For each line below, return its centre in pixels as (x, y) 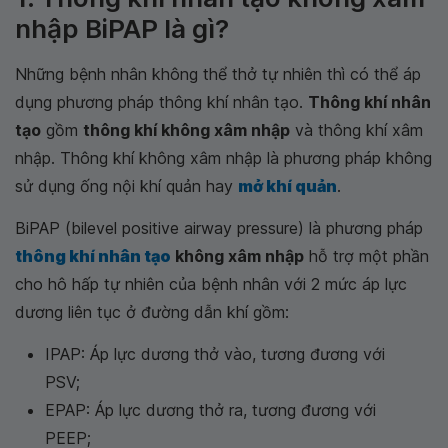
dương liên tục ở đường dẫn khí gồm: (152, 312)
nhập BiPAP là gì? (122, 28)
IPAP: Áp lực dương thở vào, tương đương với (215, 354)
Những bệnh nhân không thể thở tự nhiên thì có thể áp (218, 74)
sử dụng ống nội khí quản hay (126, 186)
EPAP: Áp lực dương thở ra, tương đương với (210, 410)
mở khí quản (287, 186)
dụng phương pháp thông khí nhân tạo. (161, 102)
